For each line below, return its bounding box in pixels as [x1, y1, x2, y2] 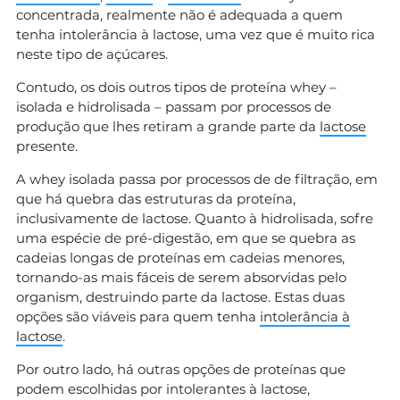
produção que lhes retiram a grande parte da [16, 118, 320, 136]
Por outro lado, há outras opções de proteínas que [16, 361, 346, 379]
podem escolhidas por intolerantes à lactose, [16, 380, 310, 398]
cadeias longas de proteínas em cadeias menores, [16, 249, 345, 267]
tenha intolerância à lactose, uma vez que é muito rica [16, 26, 375, 44]
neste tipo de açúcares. [16, 46, 168, 63]
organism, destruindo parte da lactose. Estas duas [16, 288, 345, 306]
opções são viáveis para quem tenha [16, 308, 260, 326]
